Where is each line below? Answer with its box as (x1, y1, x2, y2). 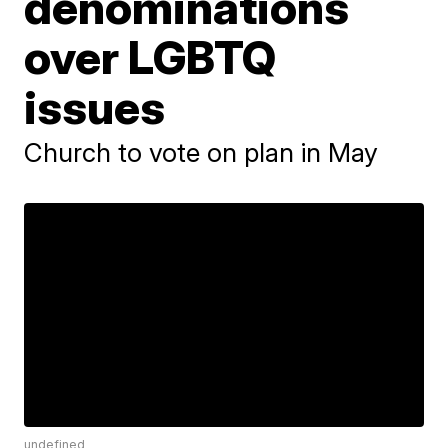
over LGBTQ (24, 29, 277, 85)
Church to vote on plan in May (24, 137, 379, 168)
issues (24, 79, 166, 135)
